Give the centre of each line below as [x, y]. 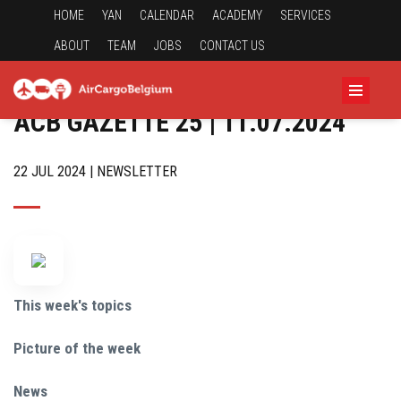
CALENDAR [167, 15]
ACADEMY [237, 15]
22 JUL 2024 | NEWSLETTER [95, 171]
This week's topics [73, 305]
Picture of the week [77, 348]
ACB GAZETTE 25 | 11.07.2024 [179, 122]
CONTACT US [232, 46]
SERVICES [306, 15]
